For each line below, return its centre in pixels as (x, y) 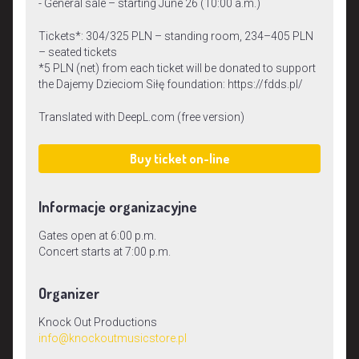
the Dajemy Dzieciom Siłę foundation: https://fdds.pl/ (171, 84)
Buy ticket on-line (179, 158)
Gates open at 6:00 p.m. (97, 235)
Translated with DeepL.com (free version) (141, 117)
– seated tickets (78, 52)
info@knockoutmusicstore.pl (113, 338)
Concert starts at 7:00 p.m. (105, 251)
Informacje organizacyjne (118, 207)
